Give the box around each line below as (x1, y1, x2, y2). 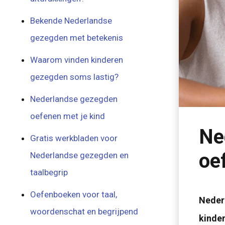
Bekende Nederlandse (30, 16, 113, 26)
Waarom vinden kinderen (30, 55, 124, 65)
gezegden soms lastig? (30, 72, 119, 82)
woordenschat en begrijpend (30, 206, 139, 216)
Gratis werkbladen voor (30, 133, 118, 143)
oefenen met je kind (30, 111, 105, 121)
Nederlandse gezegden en (30, 150, 129, 160)
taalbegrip (30, 167, 68, 177)
